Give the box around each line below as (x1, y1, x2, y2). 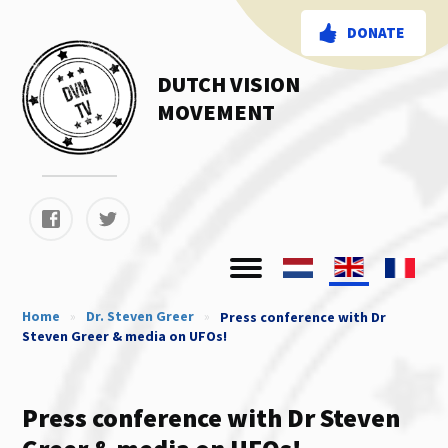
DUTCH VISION (157, 70, 301, 98)
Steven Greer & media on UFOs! (22, 327, 228, 345)
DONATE (346, 23, 404, 42)
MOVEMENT (157, 98, 276, 126)
